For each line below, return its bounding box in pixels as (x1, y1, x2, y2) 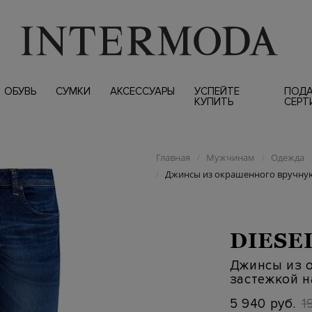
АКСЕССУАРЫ (109, 85, 175, 97)
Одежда (270, 151, 304, 164)
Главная (155, 151, 190, 164)
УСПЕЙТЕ (194, 85, 240, 97)
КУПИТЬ (194, 95, 233, 108)
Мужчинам (205, 151, 255, 164)
